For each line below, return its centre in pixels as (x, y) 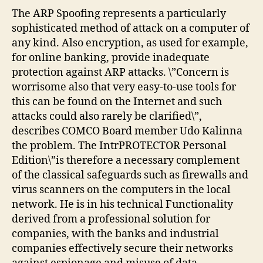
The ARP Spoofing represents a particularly (119, 14)
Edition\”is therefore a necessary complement (126, 160)
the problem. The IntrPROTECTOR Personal (119, 146)
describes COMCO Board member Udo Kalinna (127, 131)
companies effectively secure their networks (122, 248)
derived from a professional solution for (111, 219)
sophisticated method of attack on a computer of (131, 28)
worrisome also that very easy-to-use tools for (124, 87)
